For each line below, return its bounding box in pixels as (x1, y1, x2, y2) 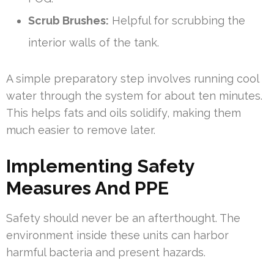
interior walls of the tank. (28, 36, 159, 50)
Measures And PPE (6, 177, 169, 199)
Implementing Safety (6, 155, 194, 177)
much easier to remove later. (6, 124, 155, 137)
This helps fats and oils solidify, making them (6, 106, 241, 120)
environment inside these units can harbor (6, 229, 229, 242)
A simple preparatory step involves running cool (6, 72, 259, 86)
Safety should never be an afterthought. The (6, 212, 240, 225)
